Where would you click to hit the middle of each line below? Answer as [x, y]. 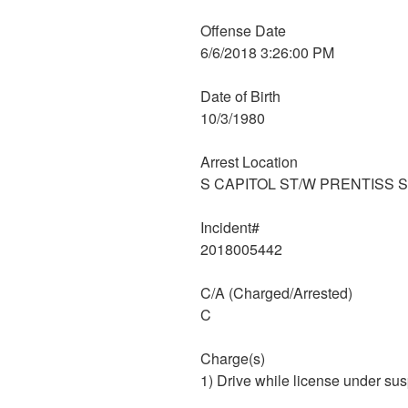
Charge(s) [233, 359]
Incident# [230, 228]
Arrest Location [249, 162]
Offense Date [243, 31]
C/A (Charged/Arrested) [276, 293]
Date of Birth [240, 97]
